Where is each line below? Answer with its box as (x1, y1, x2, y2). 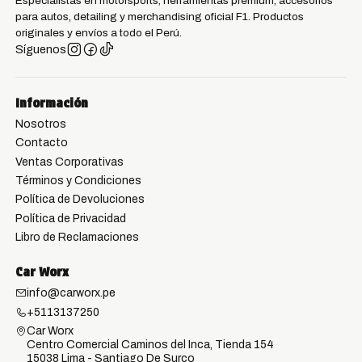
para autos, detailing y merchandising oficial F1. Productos (15, 10, 304, 23)
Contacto (15, 137, 68, 149)
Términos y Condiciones (15, 174, 141, 187)
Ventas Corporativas (15, 155, 124, 168)
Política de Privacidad (15, 212, 126, 225)
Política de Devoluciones (15, 193, 145, 206)
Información (15, 95, 88, 111)
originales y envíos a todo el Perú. (15, 26, 182, 39)
